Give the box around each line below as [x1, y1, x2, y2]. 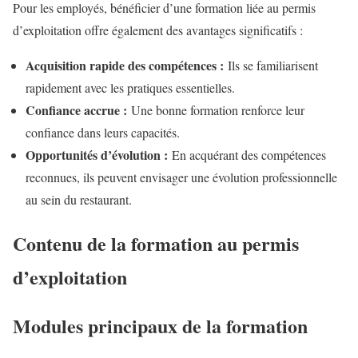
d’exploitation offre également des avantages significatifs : [13, 21, 303, 38]
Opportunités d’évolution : [26, 145, 168, 164]
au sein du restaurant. [26, 190, 132, 208]
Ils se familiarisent [224, 56, 318, 74]
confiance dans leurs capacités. [26, 123, 180, 141]
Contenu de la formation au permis [13, 229, 299, 257]
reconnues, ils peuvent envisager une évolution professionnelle [26, 168, 337, 185]
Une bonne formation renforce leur [127, 101, 304, 118]
